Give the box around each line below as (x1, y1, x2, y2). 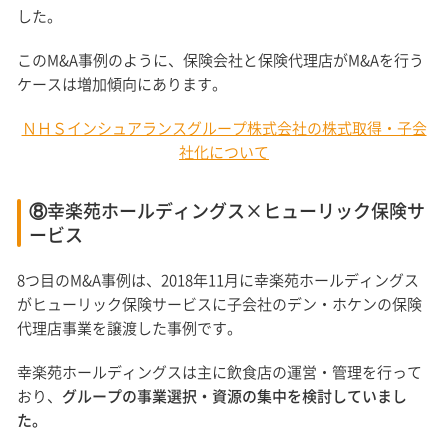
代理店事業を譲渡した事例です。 (17, 317, 243, 340)
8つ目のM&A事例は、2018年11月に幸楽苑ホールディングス (17, 269, 420, 292)
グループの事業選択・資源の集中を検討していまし (62, 385, 408, 408)
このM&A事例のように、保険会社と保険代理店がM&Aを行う (17, 49, 425, 72)
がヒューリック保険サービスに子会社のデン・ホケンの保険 (17, 293, 423, 316)
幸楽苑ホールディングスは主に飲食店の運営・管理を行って (17, 361, 423, 384)
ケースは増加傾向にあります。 (17, 73, 228, 96)
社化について (179, 141, 269, 164)
